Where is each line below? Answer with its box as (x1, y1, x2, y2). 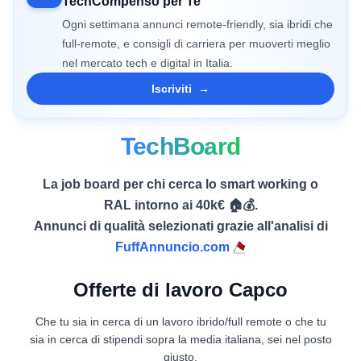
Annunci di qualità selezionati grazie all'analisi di (33, 219, 328, 233)
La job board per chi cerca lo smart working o (43, 177, 318, 191)
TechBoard (120, 133, 241, 160)
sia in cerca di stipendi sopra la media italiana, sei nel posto (29, 333, 332, 346)
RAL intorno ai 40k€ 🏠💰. (103, 198, 258, 212)
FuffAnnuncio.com (115, 240, 230, 254)
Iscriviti (151, 82, 192, 95)
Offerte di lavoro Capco (73, 279, 288, 301)
